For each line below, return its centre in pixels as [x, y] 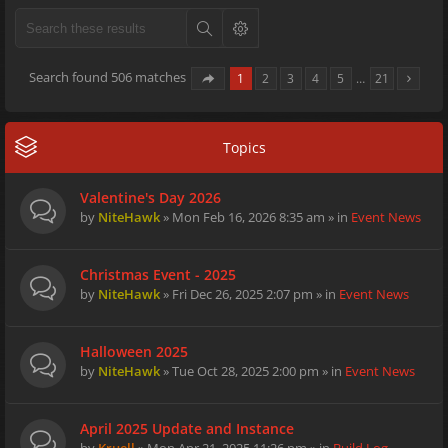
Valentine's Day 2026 [150, 197]
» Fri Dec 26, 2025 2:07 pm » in [249, 294]
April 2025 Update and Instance [187, 428]
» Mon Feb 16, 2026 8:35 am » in [255, 217]
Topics [244, 147]
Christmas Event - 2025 [158, 274]
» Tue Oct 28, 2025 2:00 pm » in [252, 371]
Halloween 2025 [134, 351]
